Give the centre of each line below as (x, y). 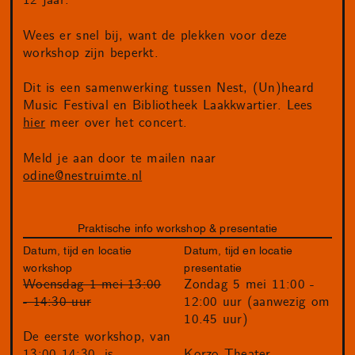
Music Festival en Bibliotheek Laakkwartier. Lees (168, 106)
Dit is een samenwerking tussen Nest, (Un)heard (169, 88)
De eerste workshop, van (97, 336)
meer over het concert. (116, 123)
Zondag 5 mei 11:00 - (250, 284)
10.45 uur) (216, 319)
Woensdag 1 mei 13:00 (92, 284)
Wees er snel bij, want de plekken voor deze (155, 35)
